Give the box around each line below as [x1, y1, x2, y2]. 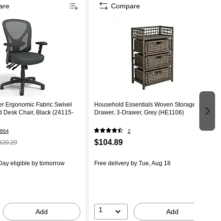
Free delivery [94, 159, 129, 167]
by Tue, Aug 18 [129, 159, 171, 167]
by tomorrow [30, 159, 65, 167]
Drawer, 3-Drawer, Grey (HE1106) [94, 109, 184, 116]
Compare [110, 1, 140, 10]
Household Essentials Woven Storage [94, 101, 196, 108]
